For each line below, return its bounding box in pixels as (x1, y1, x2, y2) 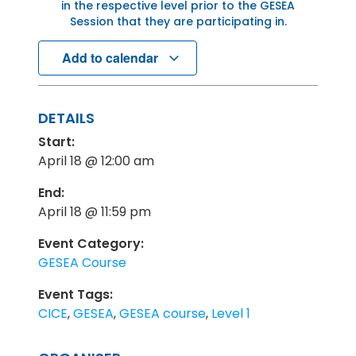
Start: (38, 133, 75, 152)
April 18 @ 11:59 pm (38, 203, 151, 222)
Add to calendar (61, 48, 161, 68)
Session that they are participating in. (69, 13, 287, 29)
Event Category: (38, 234, 144, 253)
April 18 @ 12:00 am (38, 152, 154, 171)
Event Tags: (38, 285, 113, 304)
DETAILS (38, 108, 95, 129)
